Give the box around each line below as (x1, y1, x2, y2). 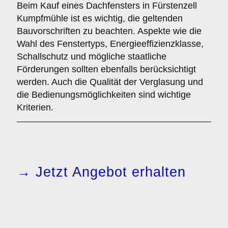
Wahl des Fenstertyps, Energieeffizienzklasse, (17, 39, 204, 49)
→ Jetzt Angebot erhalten (17, 164, 186, 180)
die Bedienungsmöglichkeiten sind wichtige (17, 90, 191, 100)
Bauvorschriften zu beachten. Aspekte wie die (17, 26, 202, 36)
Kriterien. (17, 102, 53, 112)
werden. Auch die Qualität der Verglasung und (17, 77, 203, 87)
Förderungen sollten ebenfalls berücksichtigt (17, 64, 196, 74)
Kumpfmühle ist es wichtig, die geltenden (17, 13, 183, 23)
